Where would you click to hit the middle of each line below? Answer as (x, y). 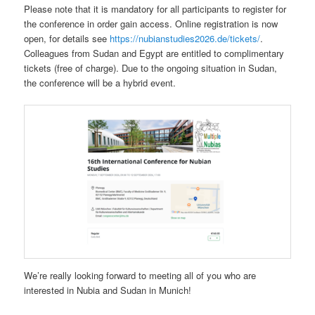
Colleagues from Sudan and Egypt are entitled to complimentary (154, 53)
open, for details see (67, 38)
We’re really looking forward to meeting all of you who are (140, 276)
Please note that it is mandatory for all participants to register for (155, 8)
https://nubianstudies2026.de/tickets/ (185, 38)
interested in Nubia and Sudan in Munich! (108, 290)
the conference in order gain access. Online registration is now (151, 23)
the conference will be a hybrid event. (100, 82)
